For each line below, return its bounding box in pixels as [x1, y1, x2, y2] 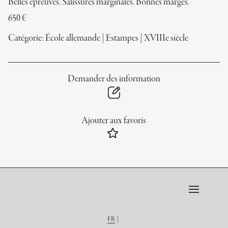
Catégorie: [8, 33, 45, 44]
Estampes [106, 33, 138, 44]
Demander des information [67, 74, 160, 84]
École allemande [45, 33, 100, 44]
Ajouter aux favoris [81, 116, 147, 126]
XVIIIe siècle [144, 33, 188, 44]
